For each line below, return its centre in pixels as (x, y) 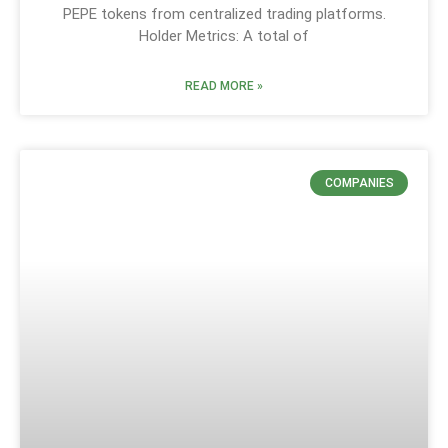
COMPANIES (359, 182)
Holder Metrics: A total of (224, 35)
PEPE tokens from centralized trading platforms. (224, 13)
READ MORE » (224, 85)
